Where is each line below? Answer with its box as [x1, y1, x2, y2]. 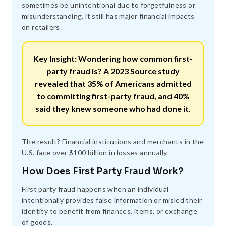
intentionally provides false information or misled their [22, 195, 202, 204]
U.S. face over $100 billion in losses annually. [22, 148, 168, 157]
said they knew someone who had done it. [35, 103, 191, 114]
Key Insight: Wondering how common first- [33, 53, 193, 63]
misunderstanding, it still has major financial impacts [22, 11, 195, 20]
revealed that [34, 78, 87, 88]
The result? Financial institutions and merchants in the [22, 137, 204, 146]
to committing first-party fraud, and [36, 91, 174, 101]
